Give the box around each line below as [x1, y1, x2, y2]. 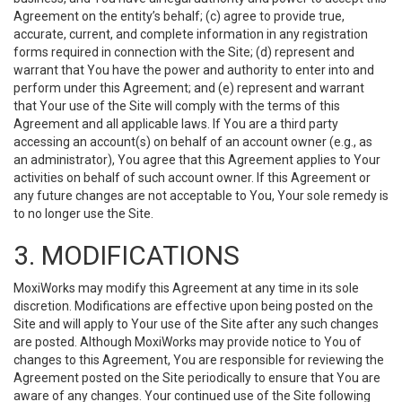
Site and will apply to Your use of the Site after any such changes [13, 317, 379, 331]
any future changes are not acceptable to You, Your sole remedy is [13, 188, 389, 203]
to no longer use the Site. [13, 206, 153, 221]
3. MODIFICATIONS [13, 240, 240, 271]
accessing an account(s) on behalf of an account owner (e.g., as [13, 135, 372, 149]
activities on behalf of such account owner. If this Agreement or [13, 170, 371, 185]
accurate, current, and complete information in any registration [13, 27, 368, 41]
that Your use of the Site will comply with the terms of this [13, 99, 340, 113]
